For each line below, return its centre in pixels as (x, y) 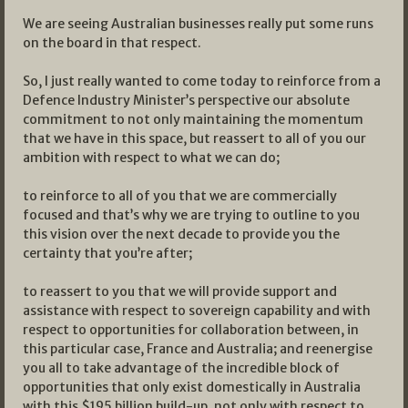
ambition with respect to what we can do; (151, 157)
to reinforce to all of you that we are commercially (180, 195)
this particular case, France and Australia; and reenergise (198, 348)
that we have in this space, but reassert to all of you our (194, 138)
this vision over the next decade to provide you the (181, 234)
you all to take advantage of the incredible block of (181, 367)
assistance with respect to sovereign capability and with (197, 310)
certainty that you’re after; (107, 253)
